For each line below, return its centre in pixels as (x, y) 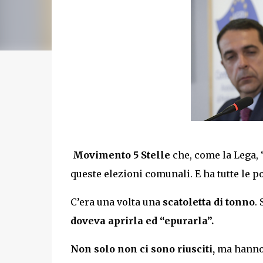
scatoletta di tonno (208, 202)
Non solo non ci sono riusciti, (142, 249)
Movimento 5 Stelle (121, 155)
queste (87, 173)
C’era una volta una (116, 202)
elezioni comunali (147, 173)
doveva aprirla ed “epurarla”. (142, 220)
